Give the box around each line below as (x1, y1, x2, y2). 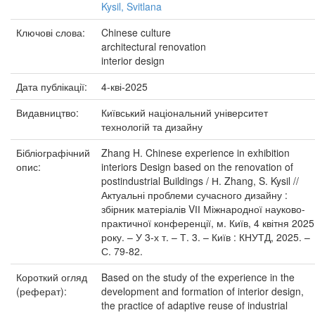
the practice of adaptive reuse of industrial (101, 298, 288, 312)
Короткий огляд (16, 270, 87, 284)
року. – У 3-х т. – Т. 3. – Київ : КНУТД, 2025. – (101, 230, 310, 244)
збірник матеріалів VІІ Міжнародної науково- (101, 202, 305, 216)
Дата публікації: (16, 79, 90, 94)
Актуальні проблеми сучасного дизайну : (101, 188, 288, 202)
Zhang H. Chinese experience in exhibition (101, 146, 290, 160)
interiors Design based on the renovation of (101, 160, 293, 174)
